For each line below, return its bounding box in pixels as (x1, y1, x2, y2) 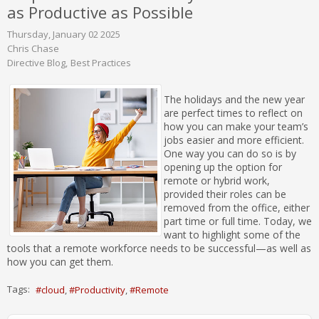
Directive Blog (7, 56, 66, 69)
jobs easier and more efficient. (164, 132, 304, 147)
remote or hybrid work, (164, 173, 270, 187)
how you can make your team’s (164, 119, 308, 133)
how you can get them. (7, 254, 113, 268)
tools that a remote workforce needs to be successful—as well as (7, 241, 311, 255)
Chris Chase (7, 41, 59, 55)
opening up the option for (164, 159, 282, 174)
